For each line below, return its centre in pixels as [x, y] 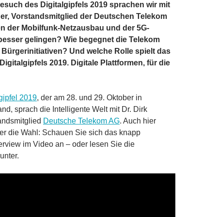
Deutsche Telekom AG [81, 121]
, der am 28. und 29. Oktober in [89, 98]
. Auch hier [138, 121]
